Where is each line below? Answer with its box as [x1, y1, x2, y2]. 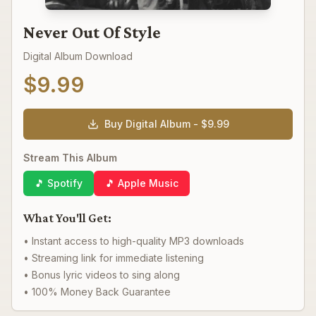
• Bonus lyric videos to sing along [23, 269, 180, 281]
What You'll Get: [23, 211, 111, 225]
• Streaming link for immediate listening [23, 252, 204, 264]
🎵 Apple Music [105, 177, 178, 189]
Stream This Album [23, 152, 117, 164]
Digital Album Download [23, 50, 133, 62]
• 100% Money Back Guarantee [23, 286, 171, 298]
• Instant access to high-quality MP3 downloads [23, 235, 244, 247]
